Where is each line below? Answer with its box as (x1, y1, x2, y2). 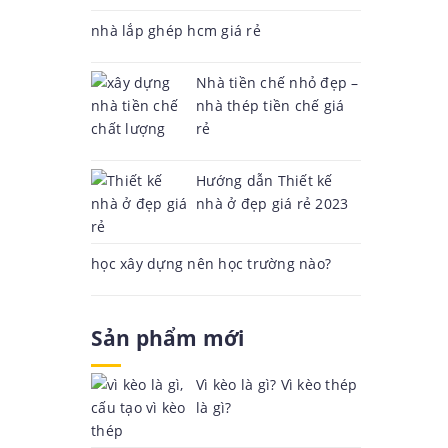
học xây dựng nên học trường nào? (91, 254, 331, 273)
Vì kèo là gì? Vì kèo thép (196, 375, 358, 394)
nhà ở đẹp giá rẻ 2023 (196, 194, 349, 213)
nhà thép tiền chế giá (196, 96, 345, 115)
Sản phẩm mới (91, 324, 245, 352)
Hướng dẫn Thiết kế (196, 171, 333, 190)
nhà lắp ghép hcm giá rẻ (91, 21, 261, 40)
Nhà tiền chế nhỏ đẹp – (196, 73, 359, 92)
